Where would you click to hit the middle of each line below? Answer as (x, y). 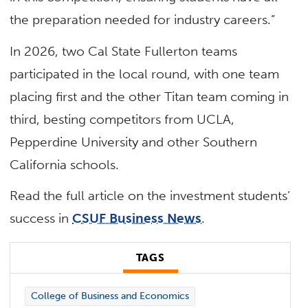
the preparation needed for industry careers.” (143, 20)
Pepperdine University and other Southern (134, 142)
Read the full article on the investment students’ (150, 195)
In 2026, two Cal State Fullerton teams (124, 51)
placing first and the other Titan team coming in (150, 96)
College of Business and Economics (110, 296)
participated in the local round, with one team (145, 74)
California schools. (65, 164)
